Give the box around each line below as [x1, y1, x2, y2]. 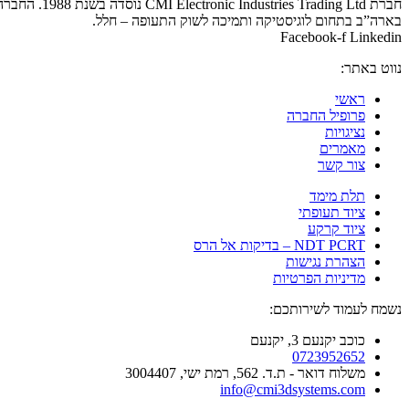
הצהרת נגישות [286, 254, 365, 270]
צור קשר [318, 157, 365, 173]
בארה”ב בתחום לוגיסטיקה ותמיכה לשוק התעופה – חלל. [92, 13, 402, 29]
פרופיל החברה [287, 108, 365, 124]
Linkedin [350, 29, 402, 46]
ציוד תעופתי [299, 204, 365, 221]
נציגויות [325, 124, 365, 141]
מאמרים [320, 141, 365, 157]
